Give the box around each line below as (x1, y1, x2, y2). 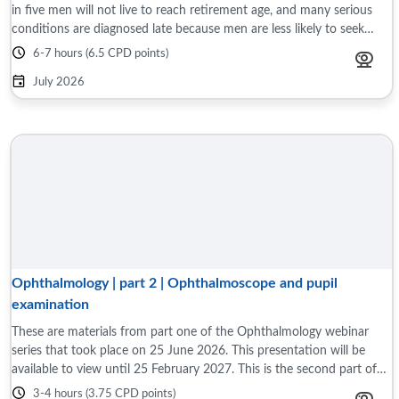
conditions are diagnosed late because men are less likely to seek (12, 22, 364, 36)
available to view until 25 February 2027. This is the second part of (12, 362, 377, 376)
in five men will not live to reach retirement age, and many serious (12, 4, 372, 17)
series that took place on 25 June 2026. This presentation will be (12, 344, 365, 357)
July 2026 (33, 77, 85, 88)
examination (12, 297, 89, 312)
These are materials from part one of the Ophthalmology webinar (12, 325, 369, 338)
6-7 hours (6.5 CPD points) (33, 48, 168, 60)
